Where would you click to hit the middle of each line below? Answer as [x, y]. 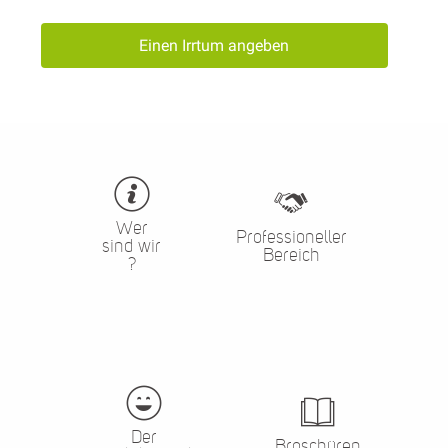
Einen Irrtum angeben [214, 45]
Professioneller [291, 236]
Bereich [291, 254]
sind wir [132, 245]
